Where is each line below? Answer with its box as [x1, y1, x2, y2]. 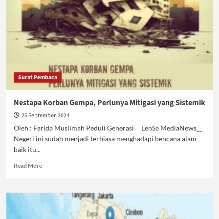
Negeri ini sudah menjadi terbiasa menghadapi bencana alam [13, 134, 197, 143]
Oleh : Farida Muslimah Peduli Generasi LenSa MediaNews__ [13, 124, 202, 132]
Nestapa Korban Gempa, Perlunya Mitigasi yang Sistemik [13, 97, 205, 108]
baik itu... [13, 145, 41, 153]
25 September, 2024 [21, 111, 69, 120]
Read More [13, 162, 42, 169]
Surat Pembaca [18, 73, 57, 82]
